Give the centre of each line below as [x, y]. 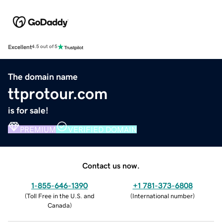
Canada [58, 205]
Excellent [20, 47]
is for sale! [28, 110]
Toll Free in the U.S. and [60, 196]
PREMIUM [38, 129]
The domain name [43, 77]
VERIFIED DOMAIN [102, 129]
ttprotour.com [58, 93]
